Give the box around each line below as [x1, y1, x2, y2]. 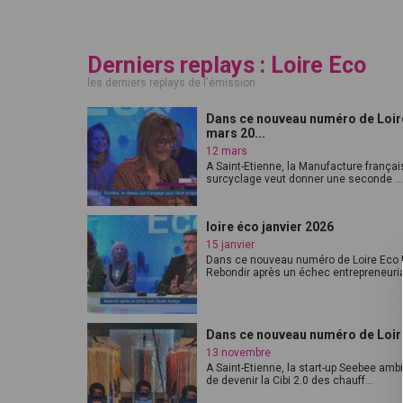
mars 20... [206, 126, 265, 140]
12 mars [206, 145, 247, 157]
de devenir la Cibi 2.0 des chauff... [206, 374, 373, 387]
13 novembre [206, 346, 271, 359]
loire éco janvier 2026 [206, 219, 334, 234]
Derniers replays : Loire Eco [87, 52, 366, 78]
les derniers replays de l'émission [87, 76, 255, 89]
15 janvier [206, 238, 255, 251]
